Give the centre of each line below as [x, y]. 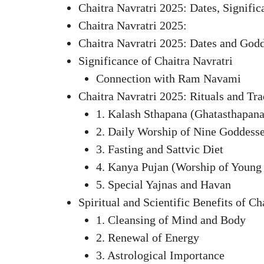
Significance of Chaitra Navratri [156, 60]
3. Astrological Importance [160, 255]
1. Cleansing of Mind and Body [171, 220]
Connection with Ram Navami [169, 78]
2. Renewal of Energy [148, 237]
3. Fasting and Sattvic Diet [160, 149]
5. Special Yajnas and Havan [164, 184]
